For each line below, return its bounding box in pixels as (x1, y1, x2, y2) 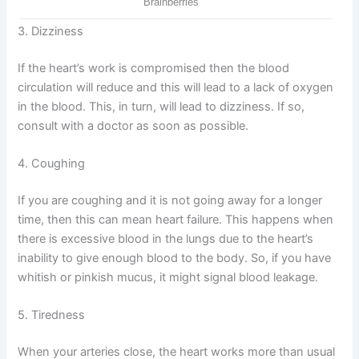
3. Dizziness (18, 23, 84, 38)
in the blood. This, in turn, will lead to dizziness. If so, (18, 99, 305, 114)
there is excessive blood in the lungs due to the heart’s (18, 231, 314, 246)
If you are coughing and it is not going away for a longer (18, 192, 323, 208)
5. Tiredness (18, 308, 86, 323)
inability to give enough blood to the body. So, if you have (18, 250, 332, 265)
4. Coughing (18, 155, 86, 171)
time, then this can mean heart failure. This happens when (18, 212, 334, 227)
